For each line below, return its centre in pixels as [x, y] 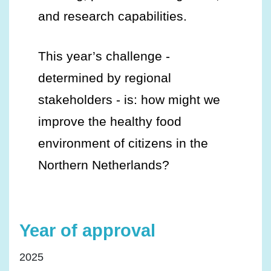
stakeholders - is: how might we [129, 100]
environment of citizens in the [123, 143]
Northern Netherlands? [104, 165]
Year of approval [87, 230]
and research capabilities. [113, 16]
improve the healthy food [110, 121]
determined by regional [105, 78]
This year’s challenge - [104, 56]
